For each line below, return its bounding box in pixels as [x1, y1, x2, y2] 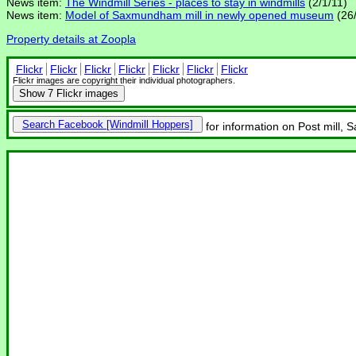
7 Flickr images [48, 87, 118, 100]
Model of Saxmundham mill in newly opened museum [65, 9, 334, 22]
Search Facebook [22, 118, 103, 131]
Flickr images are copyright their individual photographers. [13, 75, 235, 86]
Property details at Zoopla [6, 33, 136, 46]
